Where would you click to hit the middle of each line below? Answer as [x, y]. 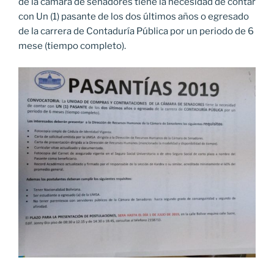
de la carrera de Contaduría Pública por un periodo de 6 [136, 31]
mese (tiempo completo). [72, 46]
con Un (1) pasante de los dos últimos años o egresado [134, 17]
